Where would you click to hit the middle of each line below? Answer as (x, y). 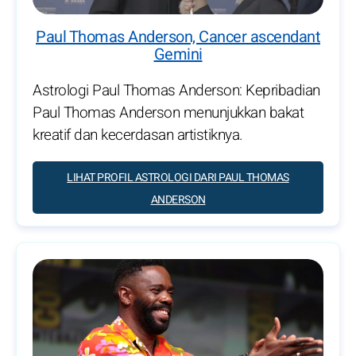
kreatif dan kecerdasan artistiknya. (138, 135)
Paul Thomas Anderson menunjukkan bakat (168, 113)
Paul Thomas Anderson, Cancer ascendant (178, 37)
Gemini (178, 55)
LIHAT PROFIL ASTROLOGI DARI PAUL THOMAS (178, 178)
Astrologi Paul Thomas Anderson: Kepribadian (176, 91)
